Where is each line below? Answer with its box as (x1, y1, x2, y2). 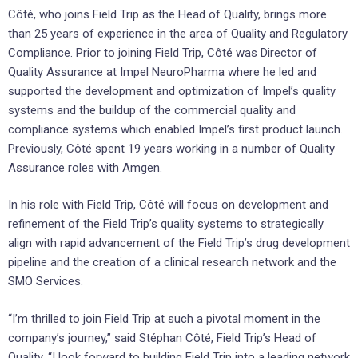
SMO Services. (8, 274, 83, 289)
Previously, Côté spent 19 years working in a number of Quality (8, 141, 335, 156)
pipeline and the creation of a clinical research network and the (8, 255, 336, 270)
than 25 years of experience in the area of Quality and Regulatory (8, 26, 348, 41)
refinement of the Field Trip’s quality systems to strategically (8, 217, 324, 232)
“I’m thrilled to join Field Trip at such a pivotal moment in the (8, 311, 320, 326)
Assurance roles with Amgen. (8, 160, 162, 175)
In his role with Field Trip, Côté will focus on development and (8, 197, 328, 213)
